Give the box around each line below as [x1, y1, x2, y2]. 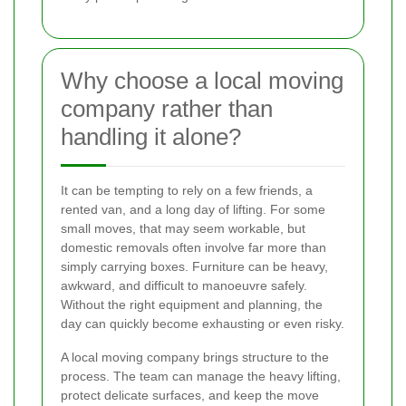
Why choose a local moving [61, 66, 343, 94]
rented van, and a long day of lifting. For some [61, 201, 325, 217]
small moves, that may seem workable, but [61, 220, 305, 236]
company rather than [61, 94, 273, 122]
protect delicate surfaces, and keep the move [61, 387, 319, 402]
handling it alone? [61, 122, 241, 150]
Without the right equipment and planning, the [61, 296, 323, 312]
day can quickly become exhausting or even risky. [61, 315, 344, 331]
